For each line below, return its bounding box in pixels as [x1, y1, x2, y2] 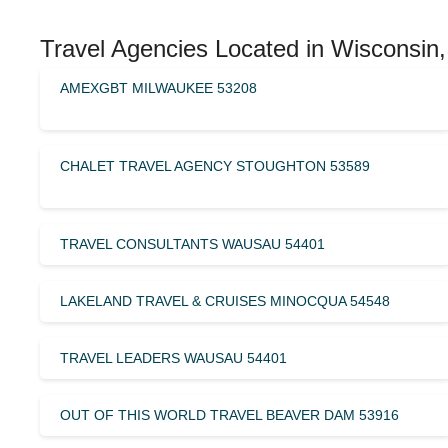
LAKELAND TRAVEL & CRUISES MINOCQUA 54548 [60, 292, 390, 309]
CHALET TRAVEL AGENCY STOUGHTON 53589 [60, 157, 370, 174]
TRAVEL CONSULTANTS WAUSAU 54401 [60, 235, 325, 252]
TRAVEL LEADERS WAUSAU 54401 [60, 349, 287, 366]
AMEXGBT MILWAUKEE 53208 [60, 79, 257, 96]
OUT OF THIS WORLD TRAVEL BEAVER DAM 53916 [60, 406, 399, 423]
